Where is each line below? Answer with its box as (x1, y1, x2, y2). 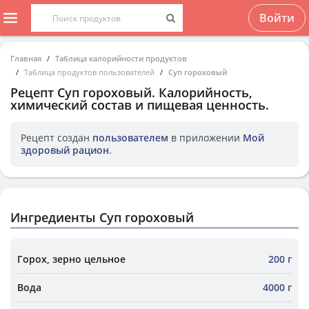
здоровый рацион (21, 143, 109, 157)
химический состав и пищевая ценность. (10, 97, 269, 113)
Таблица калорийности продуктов (55, 53, 187, 63)
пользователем (92, 131, 168, 144)
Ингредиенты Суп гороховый (10, 209, 194, 226)
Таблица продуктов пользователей (24, 67, 154, 77)
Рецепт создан (21, 131, 92, 144)
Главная (10, 53, 41, 63)
